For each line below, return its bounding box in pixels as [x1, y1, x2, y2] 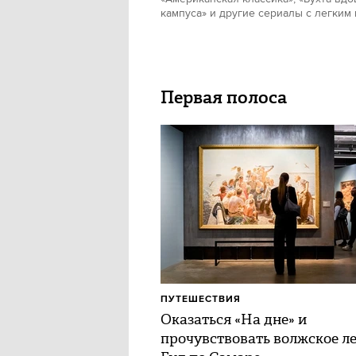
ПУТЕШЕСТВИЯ [161, 293, 241, 305]
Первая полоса [161, 85, 287, 110]
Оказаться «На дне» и [161, 309, 307, 330]
